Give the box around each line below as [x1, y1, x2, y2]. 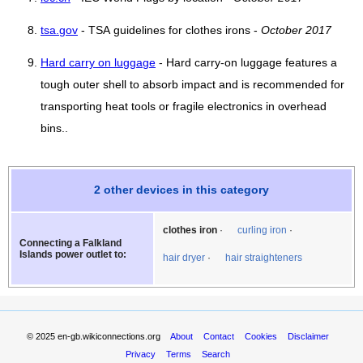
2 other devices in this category [94, 183, 269, 196]
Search [201, 348, 230, 359]
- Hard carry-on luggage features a [156, 56, 337, 69]
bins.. [41, 122, 68, 135]
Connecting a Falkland [19, 237, 122, 249]
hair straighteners [225, 251, 302, 263]
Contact [203, 331, 234, 341]
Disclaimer [287, 331, 329, 341]
